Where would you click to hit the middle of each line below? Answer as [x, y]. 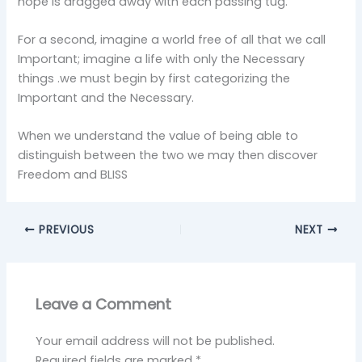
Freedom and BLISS [73, 175]
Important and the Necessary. [106, 97]
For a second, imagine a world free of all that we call [172, 39]
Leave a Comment [104, 304]
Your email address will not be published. [156, 341]
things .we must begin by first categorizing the [154, 78]
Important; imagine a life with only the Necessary [162, 59]
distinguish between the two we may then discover [168, 156]
